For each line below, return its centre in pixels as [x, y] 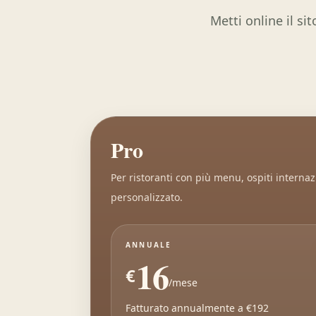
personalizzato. [147, 197]
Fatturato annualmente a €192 [197, 308]
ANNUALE [149, 245]
